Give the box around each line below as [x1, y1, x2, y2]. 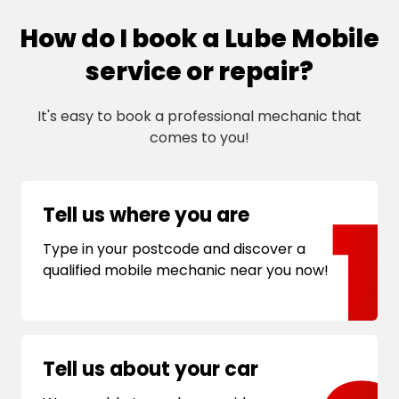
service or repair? [85, 53, 313, 89]
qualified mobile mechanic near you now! [43, 259, 329, 281]
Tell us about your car [43, 354, 258, 383]
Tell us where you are [43, 200, 249, 229]
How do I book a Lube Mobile [20, 20, 379, 56]
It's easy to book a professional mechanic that [37, 105, 362, 126]
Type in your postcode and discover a [43, 238, 305, 259]
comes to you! [150, 126, 249, 148]
